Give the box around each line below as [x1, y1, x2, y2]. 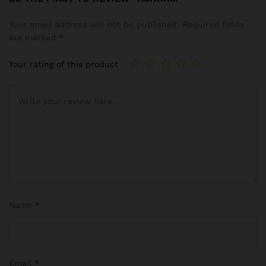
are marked [9, 32, 59, 42]
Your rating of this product [9, 59, 118, 69]
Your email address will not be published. [9, 19, 179, 29]
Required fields [182, 19, 244, 29]
